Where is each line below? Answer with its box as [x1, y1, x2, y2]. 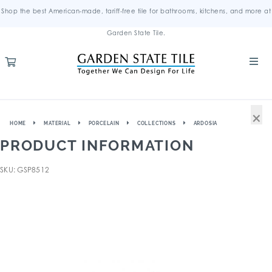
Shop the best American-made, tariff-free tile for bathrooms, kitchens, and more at [1, 7, 271, 15]
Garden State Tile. [106, 29, 166, 36]
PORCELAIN [88, 120, 120, 126]
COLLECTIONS [137, 120, 176, 126]
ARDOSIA [193, 120, 218, 126]
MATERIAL [44, 120, 71, 126]
